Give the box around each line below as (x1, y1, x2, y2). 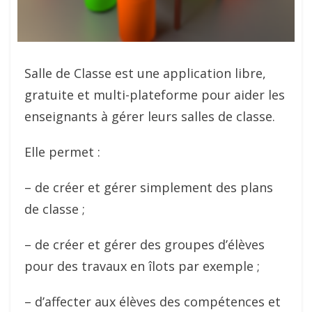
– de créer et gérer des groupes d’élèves (24, 236, 265, 253)
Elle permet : (24, 143, 100, 160)
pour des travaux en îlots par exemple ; (24, 258, 260, 274)
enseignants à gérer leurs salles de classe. (24, 108, 275, 125)
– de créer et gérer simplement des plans (24, 179, 273, 196)
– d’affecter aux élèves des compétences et (24, 293, 281, 310)
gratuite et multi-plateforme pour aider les (24, 86, 285, 103)
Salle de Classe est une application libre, (24, 65, 266, 81)
